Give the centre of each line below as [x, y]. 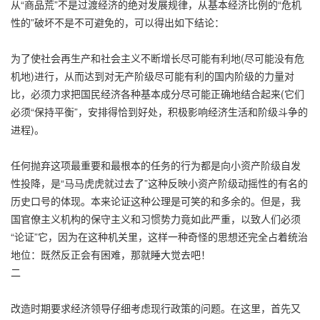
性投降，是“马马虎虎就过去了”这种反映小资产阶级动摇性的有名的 [159, 182]
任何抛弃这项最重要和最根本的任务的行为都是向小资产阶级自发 [156, 165]
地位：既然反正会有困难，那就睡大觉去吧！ [111, 254]
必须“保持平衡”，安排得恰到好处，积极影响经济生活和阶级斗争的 [159, 111]
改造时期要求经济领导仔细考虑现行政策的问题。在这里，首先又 [156, 307]
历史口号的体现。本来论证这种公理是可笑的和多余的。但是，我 [156, 200]
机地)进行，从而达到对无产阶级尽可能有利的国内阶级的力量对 [152, 75]
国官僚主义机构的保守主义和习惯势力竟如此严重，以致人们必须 [156, 218]
